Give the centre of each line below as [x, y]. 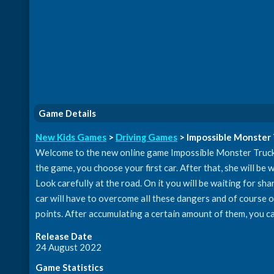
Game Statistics [69, 267]
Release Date [64, 236]
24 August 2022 [68, 247]
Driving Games [146, 137]
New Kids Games [71, 137]
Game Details [67, 113]
